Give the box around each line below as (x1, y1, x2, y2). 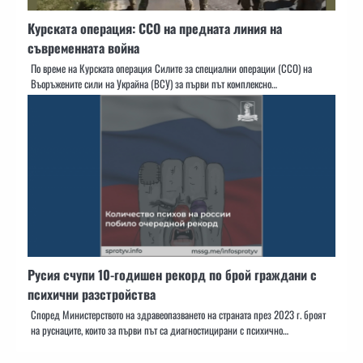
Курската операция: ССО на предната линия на (28, 18, 282, 38)
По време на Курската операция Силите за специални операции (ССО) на (31, 60, 312, 76)
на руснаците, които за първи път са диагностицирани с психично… (31, 322, 288, 338)
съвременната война (28, 37, 139, 58)
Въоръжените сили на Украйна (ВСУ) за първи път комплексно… (31, 75, 277, 92)
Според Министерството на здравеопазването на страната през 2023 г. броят (31, 306, 326, 322)
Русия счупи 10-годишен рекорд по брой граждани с (28, 264, 317, 284)
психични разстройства (28, 284, 156, 304)
